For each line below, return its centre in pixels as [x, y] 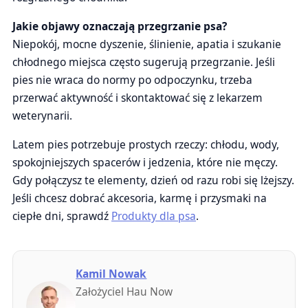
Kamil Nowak [111, 273]
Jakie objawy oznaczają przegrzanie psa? [120, 26]
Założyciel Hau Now [124, 291]
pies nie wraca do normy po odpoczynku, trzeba [132, 80]
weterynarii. [42, 115]
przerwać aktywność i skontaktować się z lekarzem [137, 98]
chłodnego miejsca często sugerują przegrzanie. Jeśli [144, 62]
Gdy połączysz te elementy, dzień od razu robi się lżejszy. [153, 180]
